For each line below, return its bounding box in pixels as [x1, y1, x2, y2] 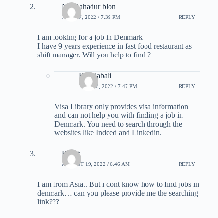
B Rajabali [78, 71, 111, 80]
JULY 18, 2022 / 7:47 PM [78, 83, 137, 89]
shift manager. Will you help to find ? [37, 50, 151, 59]
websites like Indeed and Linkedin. [54, 128, 162, 137]
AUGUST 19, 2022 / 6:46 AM [61, 161, 130, 167]
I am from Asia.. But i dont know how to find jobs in [37, 180, 199, 188]
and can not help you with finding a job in [54, 110, 183, 119]
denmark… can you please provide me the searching [37, 188, 198, 197]
